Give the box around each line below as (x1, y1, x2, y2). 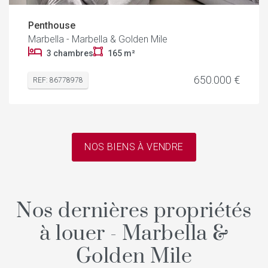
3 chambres (47, 48, 93, 58)
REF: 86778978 (33, 75, 83, 84)
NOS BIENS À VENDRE (84, 141, 184, 153)
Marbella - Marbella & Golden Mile (28, 33, 167, 45)
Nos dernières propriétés (16, 197, 252, 224)
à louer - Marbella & (39, 220, 229, 247)
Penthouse (28, 19, 75, 31)
